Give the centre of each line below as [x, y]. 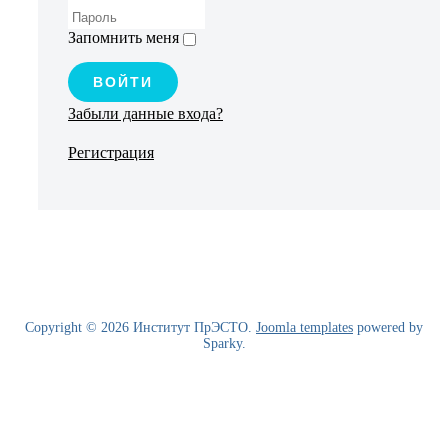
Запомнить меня [123, 38]
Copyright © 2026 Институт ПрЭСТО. [140, 328]
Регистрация [111, 153]
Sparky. [224, 344]
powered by [388, 328]
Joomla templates [304, 328]
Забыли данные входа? [145, 114]
